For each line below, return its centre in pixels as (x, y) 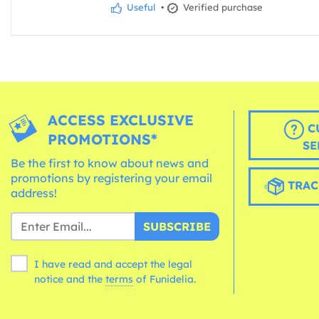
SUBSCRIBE (177, 226)
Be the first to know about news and (110, 163)
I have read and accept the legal (113, 264)
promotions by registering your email (111, 178)
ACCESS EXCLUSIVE (121, 120)
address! (34, 193)
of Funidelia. (166, 279)
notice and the (70, 279)
